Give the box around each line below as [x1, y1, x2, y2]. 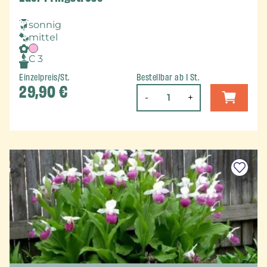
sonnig [29, 19, 61, 31]
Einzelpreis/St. [19, 71, 70, 85]
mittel [29, 32, 58, 44]
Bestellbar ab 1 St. [136, 71, 200, 85]
